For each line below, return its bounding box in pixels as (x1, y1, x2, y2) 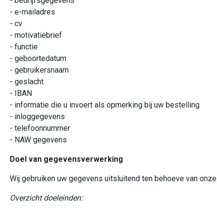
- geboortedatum (10, 54, 66, 63)
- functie (10, 42, 38, 51)
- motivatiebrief (10, 31, 62, 40)
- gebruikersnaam (10, 65, 69, 75)
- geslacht (10, 77, 44, 86)
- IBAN (10, 89, 32, 98)
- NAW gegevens (10, 135, 67, 144)
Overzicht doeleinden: (10, 193, 83, 202)
